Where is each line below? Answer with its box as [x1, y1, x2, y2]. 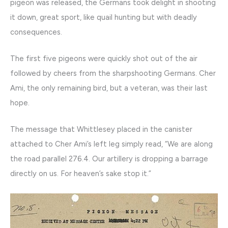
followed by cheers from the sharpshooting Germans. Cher [10, 68, 216, 78]
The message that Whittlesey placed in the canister [10, 125, 192, 134]
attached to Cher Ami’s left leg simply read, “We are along [10, 139, 213, 149]
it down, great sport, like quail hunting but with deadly [10, 12, 197, 22]
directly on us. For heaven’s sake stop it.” [10, 169, 151, 179]
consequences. [10, 27, 62, 37]
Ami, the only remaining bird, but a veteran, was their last [10, 83, 208, 93]
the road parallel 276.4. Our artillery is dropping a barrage [10, 154, 208, 164]
